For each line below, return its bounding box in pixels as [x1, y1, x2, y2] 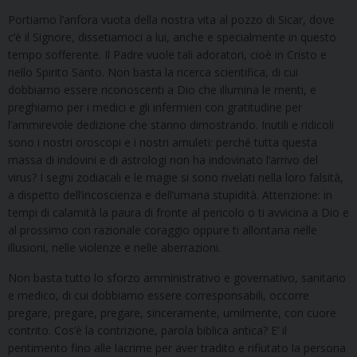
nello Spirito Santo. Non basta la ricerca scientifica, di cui [8, 65, 298, 80]
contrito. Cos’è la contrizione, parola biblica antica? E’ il [8, 323, 287, 339]
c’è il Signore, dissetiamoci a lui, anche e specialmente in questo [8, 29, 336, 45]
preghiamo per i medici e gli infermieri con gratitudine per [8, 100, 302, 116]
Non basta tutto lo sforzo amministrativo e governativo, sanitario [8, 270, 346, 286]
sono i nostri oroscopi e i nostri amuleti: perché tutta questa [8, 135, 317, 151]
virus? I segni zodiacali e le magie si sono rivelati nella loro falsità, [8, 170, 343, 186]
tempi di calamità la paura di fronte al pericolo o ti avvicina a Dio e [8, 205, 349, 221]
